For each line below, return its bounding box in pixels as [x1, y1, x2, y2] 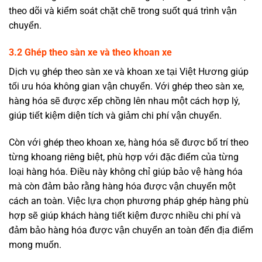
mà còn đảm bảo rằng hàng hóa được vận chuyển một [9, 180, 236, 192]
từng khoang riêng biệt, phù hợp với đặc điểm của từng [9, 151, 239, 163]
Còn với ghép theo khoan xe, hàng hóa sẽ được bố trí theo [9, 136, 249, 148]
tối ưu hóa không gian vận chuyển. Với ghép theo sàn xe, [9, 80, 244, 92]
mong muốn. [9, 239, 61, 250]
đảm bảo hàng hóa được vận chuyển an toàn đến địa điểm [9, 224, 253, 236]
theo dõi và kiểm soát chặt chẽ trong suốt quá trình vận [9, 5, 237, 17]
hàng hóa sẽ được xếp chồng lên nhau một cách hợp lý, [9, 95, 240, 106]
